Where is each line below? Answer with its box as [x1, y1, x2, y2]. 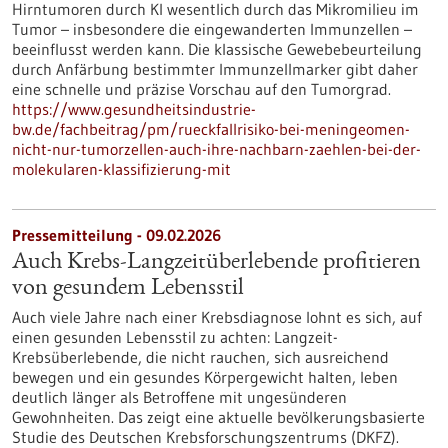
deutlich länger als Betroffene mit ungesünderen [12, 387, 347, 407]
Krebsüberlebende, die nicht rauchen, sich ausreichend [12, 347, 389, 367]
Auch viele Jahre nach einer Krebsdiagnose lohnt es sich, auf [12, 307, 422, 327]
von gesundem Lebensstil [12, 277, 244, 301]
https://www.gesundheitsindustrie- [12, 99, 256, 119]
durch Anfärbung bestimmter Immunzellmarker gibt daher [12, 59, 418, 79]
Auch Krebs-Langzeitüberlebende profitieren [12, 251, 421, 275]
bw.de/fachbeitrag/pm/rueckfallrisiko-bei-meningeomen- [12, 119, 410, 139]
